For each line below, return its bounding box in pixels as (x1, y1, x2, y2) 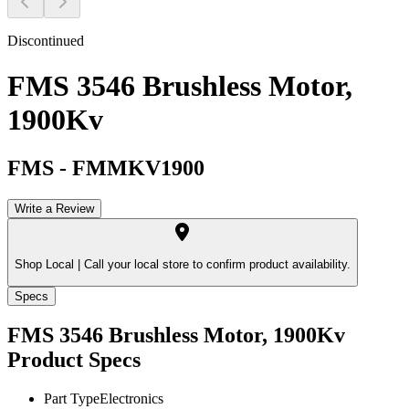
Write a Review (15, 201, 94, 215)
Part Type (44, 391, 100, 407)
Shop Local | (15, 257, 80, 272)
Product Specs (7, 348, 141, 372)
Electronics (100, 391, 163, 407)
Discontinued (7, 33, 84, 49)
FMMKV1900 (72, 155, 204, 180)
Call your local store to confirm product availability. (80, 257, 351, 272)
